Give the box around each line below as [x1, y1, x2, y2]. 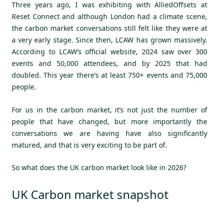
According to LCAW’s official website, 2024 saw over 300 [12, 47, 207, 57]
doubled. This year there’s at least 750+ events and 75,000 [12, 70, 207, 80]
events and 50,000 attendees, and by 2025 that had [12, 59, 207, 68]
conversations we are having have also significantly [12, 128, 207, 138]
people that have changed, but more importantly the [12, 116, 207, 126]
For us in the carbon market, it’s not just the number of [12, 105, 207, 114]
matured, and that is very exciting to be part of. [12, 140, 167, 150]
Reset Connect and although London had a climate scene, [12, 12, 207, 22]
